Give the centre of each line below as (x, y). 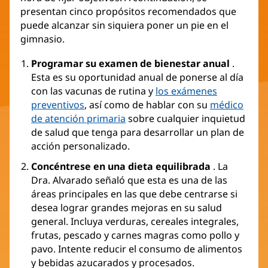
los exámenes (186, 91)
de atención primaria (78, 119)
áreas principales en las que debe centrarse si (134, 194)
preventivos (58, 105)
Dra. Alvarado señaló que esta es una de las (129, 180)
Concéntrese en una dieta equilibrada (121, 167)
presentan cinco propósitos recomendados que (128, 12)
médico (227, 105)
